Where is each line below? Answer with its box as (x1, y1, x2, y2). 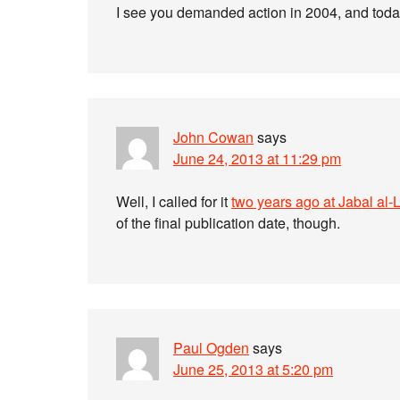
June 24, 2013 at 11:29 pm (173, 148, 341, 169)
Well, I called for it (116, 191, 231, 212)
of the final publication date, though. (116, 212, 340, 233)
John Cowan (173, 127, 254, 147)
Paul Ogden (173, 337, 249, 358)
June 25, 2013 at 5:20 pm (173, 359, 333, 379)
